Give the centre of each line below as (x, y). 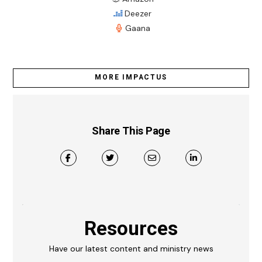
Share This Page (131, 131)
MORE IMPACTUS (131, 77)
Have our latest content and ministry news (131, 249)
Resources (131, 229)
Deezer (138, 13)
